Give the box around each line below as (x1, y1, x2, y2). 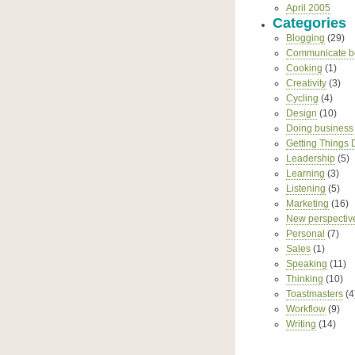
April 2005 (285, 2, 330, 13)
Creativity (285, 78, 326, 89)
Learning (285, 168, 325, 179)
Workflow (285, 303, 326, 315)
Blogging (285, 32, 325, 44)
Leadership (285, 153, 335, 164)
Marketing (285, 198, 329, 209)
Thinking (285, 273, 323, 284)
